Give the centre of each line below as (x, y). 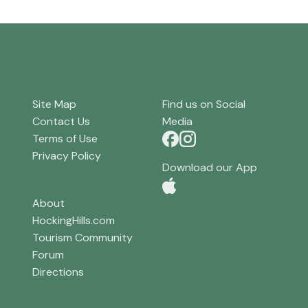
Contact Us (62, 122)
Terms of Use (65, 139)
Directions (58, 272)
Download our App (209, 168)
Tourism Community (83, 237)
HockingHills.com (74, 220)
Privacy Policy (67, 156)
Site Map (55, 104)
